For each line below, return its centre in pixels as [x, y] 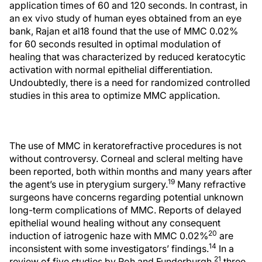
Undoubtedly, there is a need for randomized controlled [130, 82]
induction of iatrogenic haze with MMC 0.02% [109, 236]
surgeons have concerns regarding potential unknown [126, 197]
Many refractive [210, 184]
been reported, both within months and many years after [131, 171]
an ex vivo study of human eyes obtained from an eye [125, 18]
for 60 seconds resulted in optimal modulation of [115, 44]
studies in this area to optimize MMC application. [115, 95]
